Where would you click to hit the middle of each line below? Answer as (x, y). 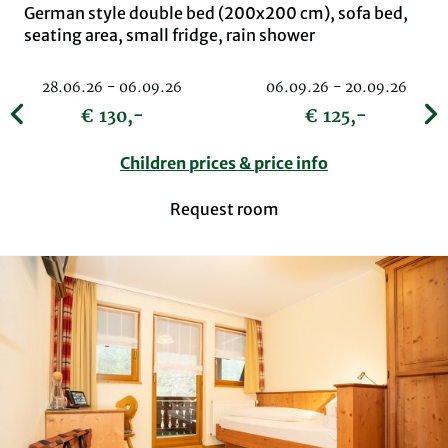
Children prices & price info (224, 162)
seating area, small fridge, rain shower (169, 34)
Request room (224, 208)
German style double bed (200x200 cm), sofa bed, (216, 12)
